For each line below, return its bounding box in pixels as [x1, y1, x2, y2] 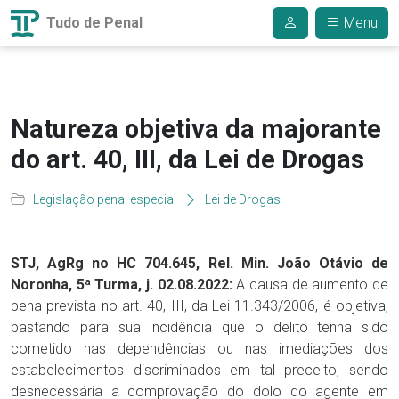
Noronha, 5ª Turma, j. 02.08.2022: [11, 276, 232, 293]
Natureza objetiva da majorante [11, 114, 381, 144]
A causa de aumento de [232, 276, 389, 293]
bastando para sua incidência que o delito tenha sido [11, 319, 388, 336]
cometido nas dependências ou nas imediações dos [11, 340, 388, 357]
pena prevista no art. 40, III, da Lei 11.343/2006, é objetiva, [11, 297, 388, 314]
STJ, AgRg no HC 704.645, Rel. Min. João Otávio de [11, 255, 388, 272]
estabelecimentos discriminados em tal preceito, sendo [11, 362, 388, 379]
